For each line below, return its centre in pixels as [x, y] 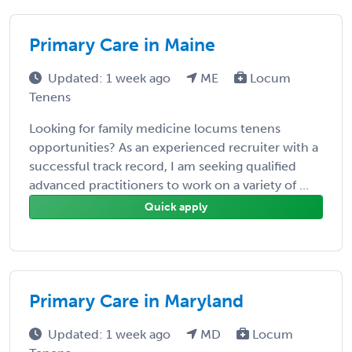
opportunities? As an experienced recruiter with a [174, 147]
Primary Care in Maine [122, 44]
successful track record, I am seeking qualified [163, 166]
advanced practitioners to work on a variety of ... [169, 185]
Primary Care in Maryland [136, 301]
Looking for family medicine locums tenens [155, 128]
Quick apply [176, 207]
